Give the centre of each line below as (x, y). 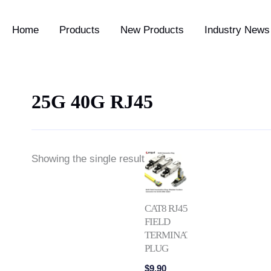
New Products (152, 30)
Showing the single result (88, 158)
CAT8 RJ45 (166, 208)
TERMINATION (176, 235)
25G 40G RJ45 (92, 102)
